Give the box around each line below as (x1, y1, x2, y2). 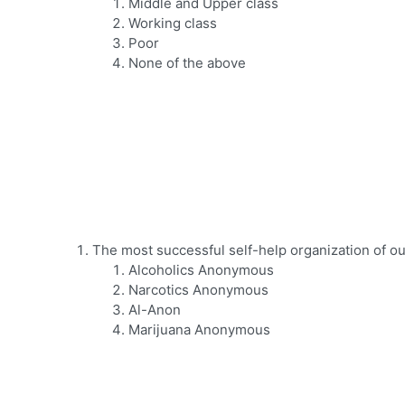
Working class (128, 14, 217, 33)
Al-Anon (128, 301, 181, 319)
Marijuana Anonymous (128, 321, 270, 339)
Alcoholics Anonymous (128, 261, 274, 279)
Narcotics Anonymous (128, 281, 268, 299)
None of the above (128, 54, 246, 72)
